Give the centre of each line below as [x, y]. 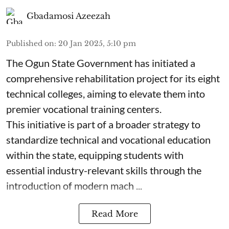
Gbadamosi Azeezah [68, 16]
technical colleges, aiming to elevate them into [106, 93]
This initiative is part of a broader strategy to [103, 124]
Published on [30, 43]
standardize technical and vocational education [108, 139]
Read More [114, 213]
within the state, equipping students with [95, 155]
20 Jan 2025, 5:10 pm [97, 43]
